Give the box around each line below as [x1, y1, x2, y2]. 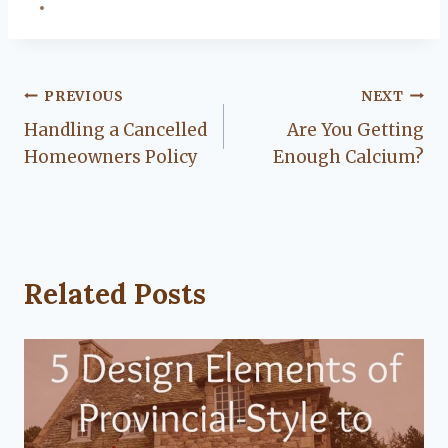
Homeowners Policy [24, 146, 198, 169]
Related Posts [24, 276, 206, 313]
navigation [23, 125, 170, 162]
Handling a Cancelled [24, 119, 207, 142]
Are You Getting [287, 119, 424, 142]
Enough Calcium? [273, 146, 424, 169]
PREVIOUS [44, 87, 124, 105]
